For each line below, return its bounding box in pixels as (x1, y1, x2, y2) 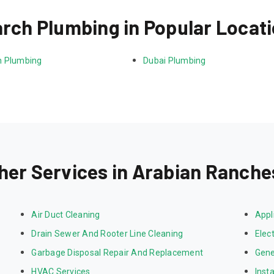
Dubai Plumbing (143, 56, 206, 66)
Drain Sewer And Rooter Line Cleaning (31, 229, 183, 239)
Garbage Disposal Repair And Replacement (31, 248, 204, 258)
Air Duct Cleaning (31, 210, 100, 220)
